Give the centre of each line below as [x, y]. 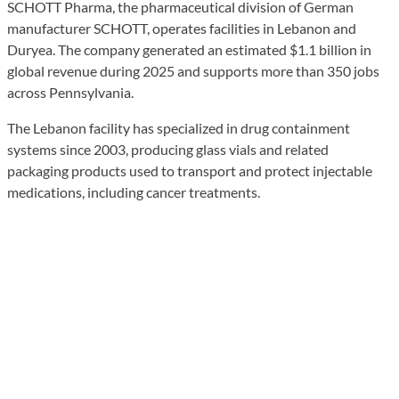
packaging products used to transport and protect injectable [190, 170]
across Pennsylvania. [70, 92]
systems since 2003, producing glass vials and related [168, 149]
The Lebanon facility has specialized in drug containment [179, 127]
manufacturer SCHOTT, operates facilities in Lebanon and [182, 28]
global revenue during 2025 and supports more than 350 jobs [193, 70]
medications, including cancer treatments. [134, 191]
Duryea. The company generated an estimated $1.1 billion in [189, 49]
